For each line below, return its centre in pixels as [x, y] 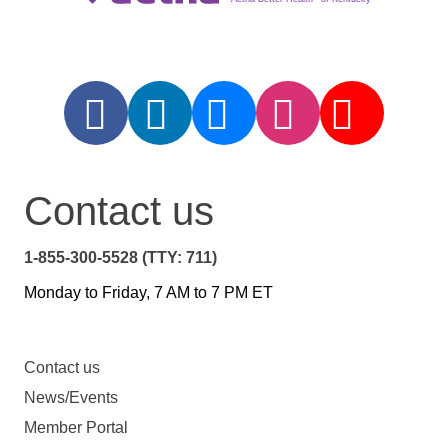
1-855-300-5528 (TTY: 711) [120, 258]
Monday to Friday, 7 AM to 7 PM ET [148, 293]
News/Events [71, 398]
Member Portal [76, 428]
